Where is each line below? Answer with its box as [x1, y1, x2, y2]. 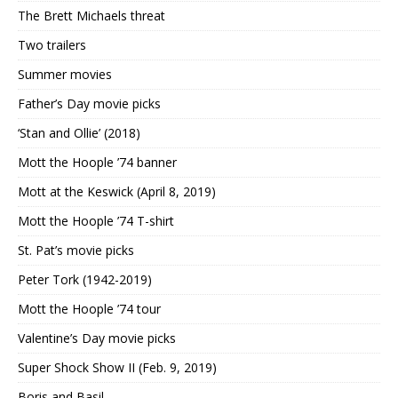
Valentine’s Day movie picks [18, 330, 176, 347]
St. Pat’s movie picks [18, 242, 134, 259]
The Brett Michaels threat [18, 7, 165, 25]
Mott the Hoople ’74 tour [18, 300, 161, 318]
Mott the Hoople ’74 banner [18, 154, 177, 171]
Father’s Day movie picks [18, 95, 161, 113]
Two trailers [18, 36, 86, 54]
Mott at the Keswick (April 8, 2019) [18, 183, 216, 201]
